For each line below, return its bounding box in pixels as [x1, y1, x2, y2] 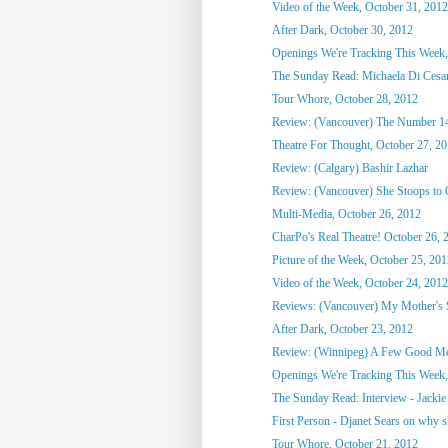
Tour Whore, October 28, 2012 [271, 91, 418, 106]
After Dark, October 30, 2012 [271, 22, 413, 37]
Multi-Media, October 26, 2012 [271, 206, 421, 221]
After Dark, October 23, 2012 [271, 321, 413, 336]
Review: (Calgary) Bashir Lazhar [271, 160, 428, 175]
